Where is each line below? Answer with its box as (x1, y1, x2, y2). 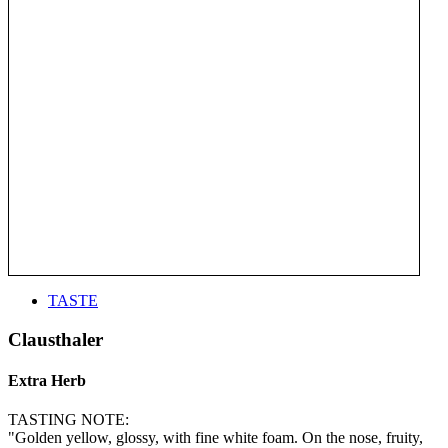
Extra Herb (8, 371, 86, 389)
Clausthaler (8, 328, 103, 350)
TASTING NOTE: (8, 411, 129, 429)
